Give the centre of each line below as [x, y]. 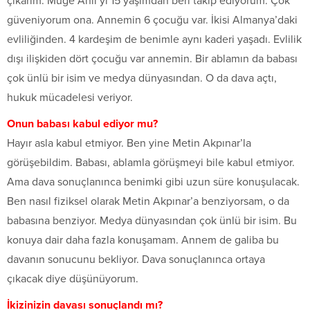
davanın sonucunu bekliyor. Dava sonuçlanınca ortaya [136, 260]
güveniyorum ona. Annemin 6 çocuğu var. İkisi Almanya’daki [152, 20]
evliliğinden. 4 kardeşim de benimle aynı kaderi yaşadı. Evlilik [154, 40]
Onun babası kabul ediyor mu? [82, 124]
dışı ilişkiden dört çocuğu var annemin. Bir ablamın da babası [152, 59]
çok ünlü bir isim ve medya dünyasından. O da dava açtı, [142, 79]
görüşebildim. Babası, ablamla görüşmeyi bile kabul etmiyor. [151, 163]
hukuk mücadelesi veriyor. [70, 98]
